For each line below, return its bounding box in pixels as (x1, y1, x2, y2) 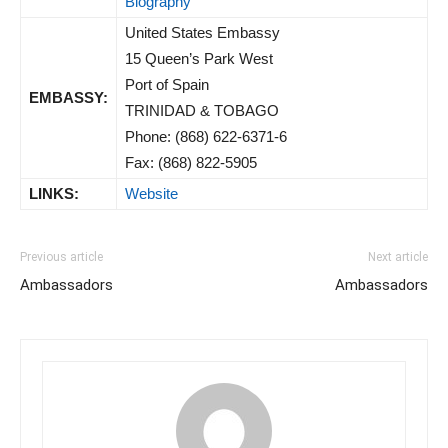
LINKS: (29, 185, 79, 203)
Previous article (20, 250, 103, 265)
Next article (368, 250, 428, 265)
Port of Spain (125, 76, 209, 94)
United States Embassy (125, 24, 280, 42)
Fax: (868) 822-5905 (125, 154, 257, 172)
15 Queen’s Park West (125, 50, 273, 68)
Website (125, 185, 178, 203)
